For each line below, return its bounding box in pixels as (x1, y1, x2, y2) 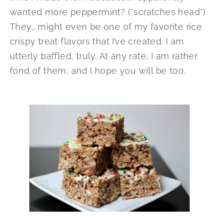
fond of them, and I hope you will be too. (10, 66, 186, 76)
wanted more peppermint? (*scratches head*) (10, 7, 206, 18)
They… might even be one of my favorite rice (10, 22, 202, 32)
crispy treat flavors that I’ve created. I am (10, 36, 184, 47)
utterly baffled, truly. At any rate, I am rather (10, 51, 198, 62)
